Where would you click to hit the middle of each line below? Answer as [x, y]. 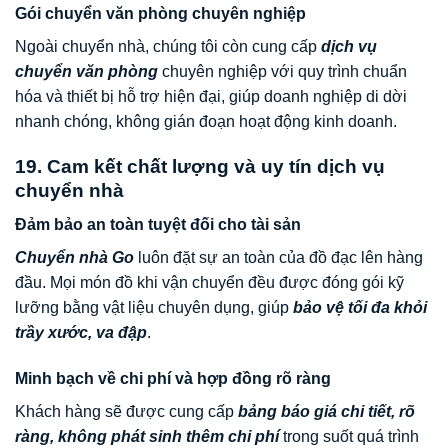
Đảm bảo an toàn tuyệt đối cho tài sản [158, 225]
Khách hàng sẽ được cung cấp [126, 412]
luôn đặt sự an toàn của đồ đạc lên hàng [278, 258]
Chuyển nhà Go [74, 258]
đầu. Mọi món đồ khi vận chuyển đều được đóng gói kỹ [209, 283]
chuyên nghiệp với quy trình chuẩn [282, 71]
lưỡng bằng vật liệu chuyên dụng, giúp [154, 308]
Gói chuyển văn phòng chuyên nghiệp [160, 13]
